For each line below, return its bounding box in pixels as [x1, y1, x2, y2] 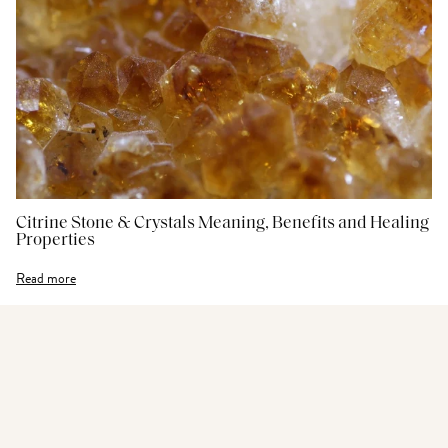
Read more [16, 268, 76, 289]
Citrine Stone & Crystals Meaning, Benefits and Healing [16, 215, 429, 232]
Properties [16, 232, 95, 249]
